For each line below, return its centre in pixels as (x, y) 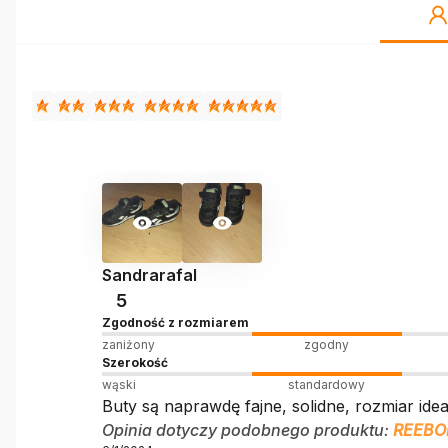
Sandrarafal (149, 275)
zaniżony (128, 344)
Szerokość (134, 362)
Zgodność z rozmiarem (175, 322)
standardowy (327, 384)
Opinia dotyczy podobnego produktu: (247, 430)
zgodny (327, 344)
